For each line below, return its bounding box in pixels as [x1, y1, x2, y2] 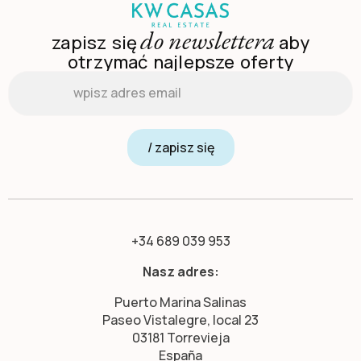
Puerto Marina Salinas [114, 293, 247, 311]
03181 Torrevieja [131, 328, 230, 346]
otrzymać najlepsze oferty [68, 49, 293, 74]
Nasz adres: [142, 262, 219, 280]
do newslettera [140, 23, 276, 57]
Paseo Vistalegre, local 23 [102, 310, 259, 329]
